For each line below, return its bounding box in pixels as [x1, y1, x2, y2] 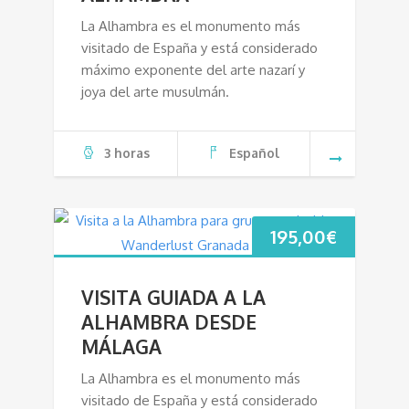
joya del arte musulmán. [81, 82, 229, 100]
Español [229, 144, 280, 161]
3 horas [103, 144, 150, 161]
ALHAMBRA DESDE [81, 309, 257, 334]
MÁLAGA [81, 333, 162, 359]
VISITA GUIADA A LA [81, 284, 266, 309]
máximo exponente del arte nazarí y [81, 60, 305, 79]
